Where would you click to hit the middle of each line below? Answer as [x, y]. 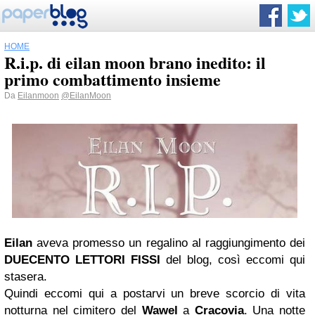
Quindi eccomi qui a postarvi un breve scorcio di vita [155, 294]
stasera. [26, 277]
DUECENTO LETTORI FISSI [82, 260]
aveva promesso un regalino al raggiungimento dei [169, 243]
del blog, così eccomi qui [233, 260]
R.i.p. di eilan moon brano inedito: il [135, 62]
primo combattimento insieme [112, 79]
